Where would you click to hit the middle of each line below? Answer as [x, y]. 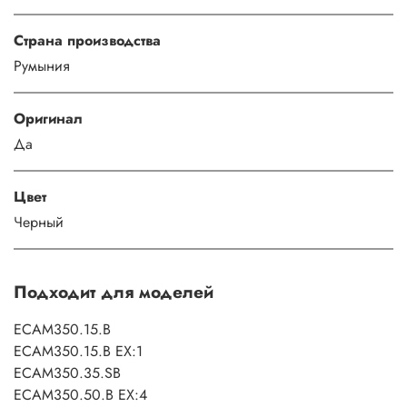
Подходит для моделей [114, 291]
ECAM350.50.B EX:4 [80, 394]
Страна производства [87, 40]
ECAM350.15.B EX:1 [78, 351]
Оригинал [48, 118]
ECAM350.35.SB [67, 372]
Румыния [42, 65]
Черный [39, 222]
